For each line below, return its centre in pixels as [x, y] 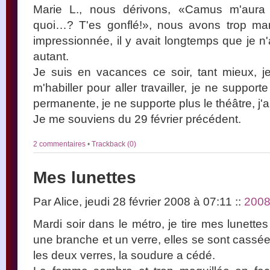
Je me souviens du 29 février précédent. [137, 119]
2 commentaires [60, 144]
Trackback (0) [114, 144]
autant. [51, 56]
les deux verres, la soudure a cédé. [124, 255]
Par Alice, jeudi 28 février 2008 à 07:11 [134, 201]
